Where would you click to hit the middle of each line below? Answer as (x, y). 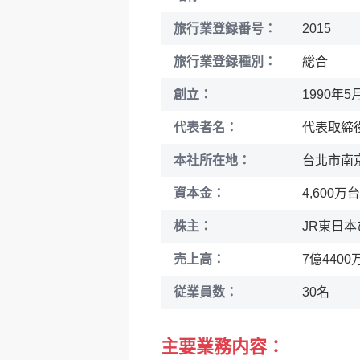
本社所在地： (212, 160)
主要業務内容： (223, 347)
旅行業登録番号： (225, 29)
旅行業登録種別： (225, 61)
